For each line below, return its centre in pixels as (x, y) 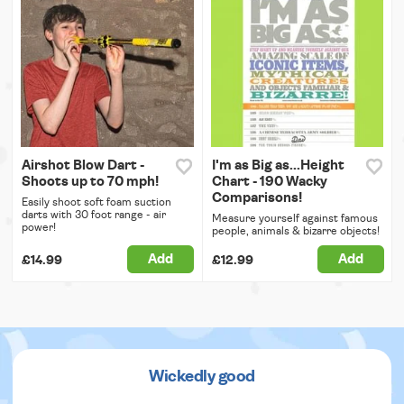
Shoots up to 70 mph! (90, 181)
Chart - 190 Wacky (269, 181)
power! (39, 227)
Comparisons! (257, 197)
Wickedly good (202, 376)
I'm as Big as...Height (278, 165)
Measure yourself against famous (294, 218)
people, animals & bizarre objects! (295, 230)
